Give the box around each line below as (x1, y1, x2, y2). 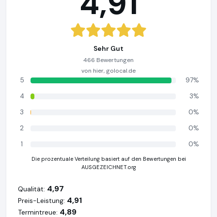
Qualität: (18, 185, 45, 193)
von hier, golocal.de (81, 67, 136, 75)
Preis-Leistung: (18, 196, 65, 205)
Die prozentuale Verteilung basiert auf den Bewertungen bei (31, 155, 186, 162)
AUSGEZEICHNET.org (81, 164, 136, 170)
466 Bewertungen (83, 56, 134, 64)
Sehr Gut (93, 44, 124, 53)
